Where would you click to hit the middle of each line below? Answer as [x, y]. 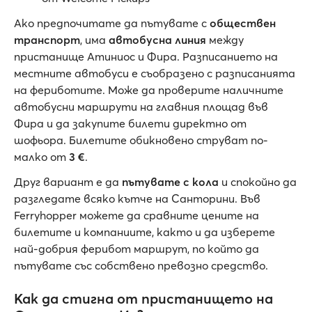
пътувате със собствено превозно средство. [141, 266]
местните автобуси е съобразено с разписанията [155, 73]
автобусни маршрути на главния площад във [141, 107]
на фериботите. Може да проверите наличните [149, 90]
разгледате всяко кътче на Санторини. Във [137, 199]
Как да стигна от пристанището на [143, 299]
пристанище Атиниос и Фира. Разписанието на [146, 57]
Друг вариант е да [68, 182]
